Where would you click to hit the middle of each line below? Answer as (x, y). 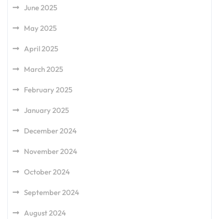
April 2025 (41, 49)
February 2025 (48, 90)
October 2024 (47, 172)
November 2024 (51, 151)
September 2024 (52, 192)
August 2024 (45, 213)
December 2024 (50, 131)
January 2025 (46, 110)
